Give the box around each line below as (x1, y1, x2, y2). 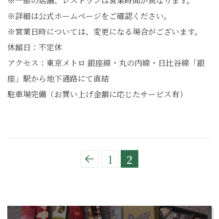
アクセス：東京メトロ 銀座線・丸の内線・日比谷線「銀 (7, 57, 205, 68)
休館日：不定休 (7, 42, 62, 53)
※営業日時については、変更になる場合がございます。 (7, 26, 202, 37)
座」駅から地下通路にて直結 (7, 73, 109, 84)
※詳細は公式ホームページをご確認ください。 (7, 10, 172, 22)
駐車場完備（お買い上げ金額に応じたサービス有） (7, 88, 187, 100)
